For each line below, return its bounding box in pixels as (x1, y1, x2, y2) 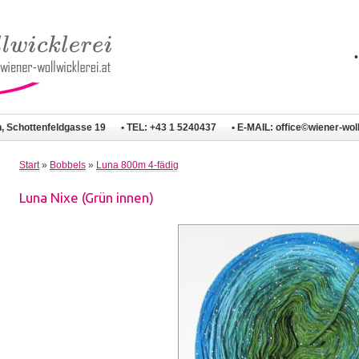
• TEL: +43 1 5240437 (121, 122, 216, 132)
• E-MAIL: (232, 122, 276, 132)
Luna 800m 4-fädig (96, 159, 179, 171)
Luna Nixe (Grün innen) (19, 189, 154, 205)
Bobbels (50, 159, 86, 171)
